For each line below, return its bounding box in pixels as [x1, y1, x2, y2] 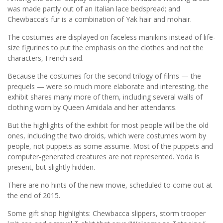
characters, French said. [7, 53, 84, 63]
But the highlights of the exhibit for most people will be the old [7, 120, 209, 130]
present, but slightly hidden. [7, 162, 95, 172]
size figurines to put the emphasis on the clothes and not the [7, 43, 204, 53]
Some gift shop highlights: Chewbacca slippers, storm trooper [7, 209, 206, 219]
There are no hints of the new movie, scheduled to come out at [7, 180, 213, 190]
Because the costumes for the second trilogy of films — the [7, 71, 201, 81]
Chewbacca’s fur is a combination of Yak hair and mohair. [7, 14, 192, 24]
